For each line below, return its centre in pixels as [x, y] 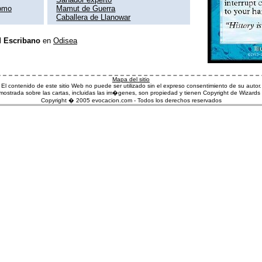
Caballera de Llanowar [94, 17]
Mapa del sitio [131, 79]
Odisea [65, 40]
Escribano [22, 40]
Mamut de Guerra [86, 8]
